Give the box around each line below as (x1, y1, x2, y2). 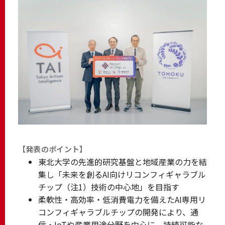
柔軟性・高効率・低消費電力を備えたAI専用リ (38, 193, 206, 205)
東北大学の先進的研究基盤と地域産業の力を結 (38, 155, 207, 168)
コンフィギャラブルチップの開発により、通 (38, 205, 198, 218)
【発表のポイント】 (18, 143, 87, 154)
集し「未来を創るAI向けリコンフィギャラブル (38, 168, 206, 180)
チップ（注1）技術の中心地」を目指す (38, 180, 179, 193)
